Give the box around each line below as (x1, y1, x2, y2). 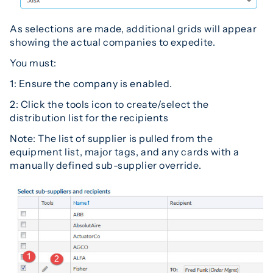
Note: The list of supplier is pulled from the (10, 132, 213, 144)
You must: (10, 56, 57, 69)
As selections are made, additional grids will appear (10, 22, 257, 35)
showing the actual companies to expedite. (10, 35, 216, 48)
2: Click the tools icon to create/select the (10, 97, 209, 110)
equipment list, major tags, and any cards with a (10, 145, 239, 158)
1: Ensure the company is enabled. (10, 77, 172, 90)
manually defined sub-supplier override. (10, 158, 202, 171)
